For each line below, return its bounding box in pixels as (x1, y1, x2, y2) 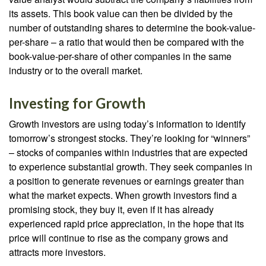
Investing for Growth (9, 94, 145, 112)
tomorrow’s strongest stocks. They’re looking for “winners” (9, 131, 250, 145)
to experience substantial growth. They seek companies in (9, 160, 252, 173)
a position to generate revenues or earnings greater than (9, 174, 244, 188)
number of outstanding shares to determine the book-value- (9, 21, 255, 34)
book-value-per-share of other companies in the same (9, 49, 232, 63)
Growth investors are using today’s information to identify (9, 117, 246, 131)
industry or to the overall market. (9, 64, 142, 77)
